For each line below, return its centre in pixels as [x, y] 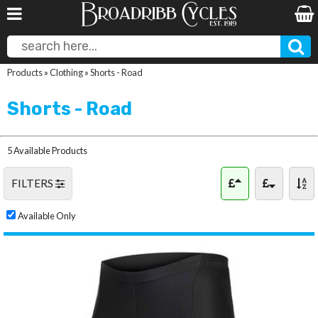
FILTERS [33, 183]
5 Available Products [47, 150]
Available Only [47, 215]
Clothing [66, 72]
